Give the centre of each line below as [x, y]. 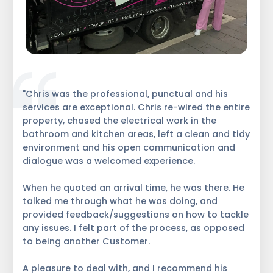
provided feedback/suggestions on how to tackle [136, 214]
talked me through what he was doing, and [120, 201]
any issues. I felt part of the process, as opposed [134, 228]
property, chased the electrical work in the [120, 120]
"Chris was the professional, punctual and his [126, 94]
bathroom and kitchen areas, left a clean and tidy [136, 134]
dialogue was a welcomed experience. [109, 161]
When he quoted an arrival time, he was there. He [134, 187]
